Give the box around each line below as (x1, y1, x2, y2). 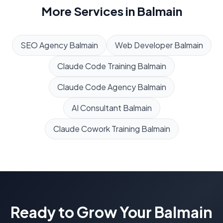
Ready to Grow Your (10, 203, 154, 222)
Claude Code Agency (57, 82, 136, 93)
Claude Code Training (57, 61, 136, 72)
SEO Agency (20, 40, 68, 51)
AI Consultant (71, 103, 121, 113)
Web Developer (114, 40, 173, 51)
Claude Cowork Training (53, 123, 140, 134)
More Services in (41, 3, 137, 19)
